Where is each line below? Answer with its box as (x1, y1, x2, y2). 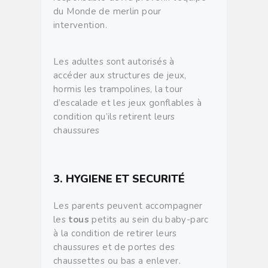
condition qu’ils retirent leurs (53, 110, 175, 123)
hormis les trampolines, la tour (53, 83, 183, 95)
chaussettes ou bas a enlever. (53, 254, 181, 267)
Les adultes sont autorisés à (53, 55, 175, 68)
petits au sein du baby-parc (92, 213, 209, 226)
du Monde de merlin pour (53, 5, 162, 17)
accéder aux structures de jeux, (53, 69, 187, 81)
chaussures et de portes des (53, 240, 175, 253)
